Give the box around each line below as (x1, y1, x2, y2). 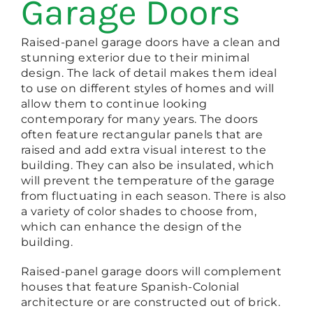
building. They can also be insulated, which (20, 159, 275, 173)
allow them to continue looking (20, 97, 208, 111)
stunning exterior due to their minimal (20, 51, 250, 65)
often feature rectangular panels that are (20, 128, 263, 142)
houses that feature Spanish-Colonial (20, 280, 240, 294)
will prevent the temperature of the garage (20, 174, 275, 188)
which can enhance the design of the (20, 220, 242, 234)
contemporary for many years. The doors (20, 112, 259, 126)
